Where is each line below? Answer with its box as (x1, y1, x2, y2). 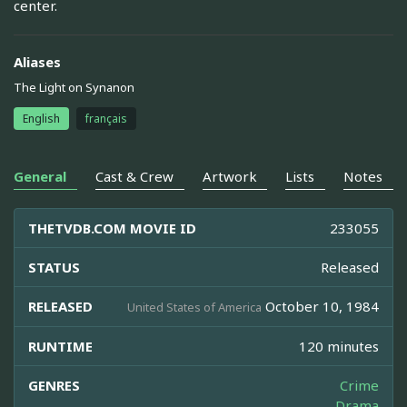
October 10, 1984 (262, 297, 379, 316)
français (85, 111, 127, 127)
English (23, 111, 60, 127)
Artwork (202, 167, 257, 186)
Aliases (14, 53, 61, 72)
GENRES (28, 376, 80, 395)
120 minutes (299, 337, 379, 356)
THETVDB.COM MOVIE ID (28, 219, 196, 238)
